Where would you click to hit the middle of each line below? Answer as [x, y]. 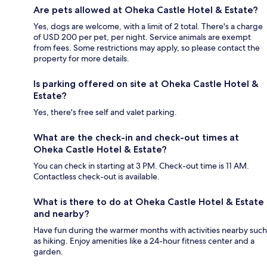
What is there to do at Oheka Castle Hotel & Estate [149, 202]
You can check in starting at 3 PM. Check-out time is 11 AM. [141, 166]
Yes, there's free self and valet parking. [105, 112]
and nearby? [61, 214]
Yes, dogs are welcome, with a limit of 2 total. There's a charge [148, 27]
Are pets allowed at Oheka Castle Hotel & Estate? [146, 10]
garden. [48, 252]
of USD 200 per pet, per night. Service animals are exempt [142, 37]
